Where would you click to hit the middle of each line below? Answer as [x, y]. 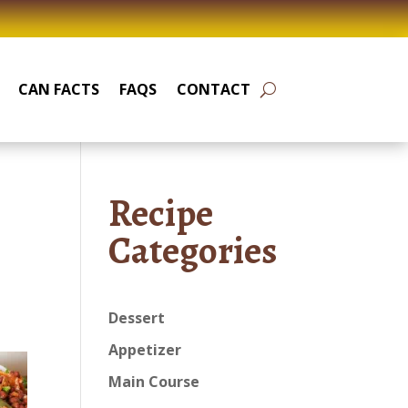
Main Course [154, 382]
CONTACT [213, 89]
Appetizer [145, 350]
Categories [193, 250]
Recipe [161, 213]
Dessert [137, 318]
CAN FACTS [58, 89]
